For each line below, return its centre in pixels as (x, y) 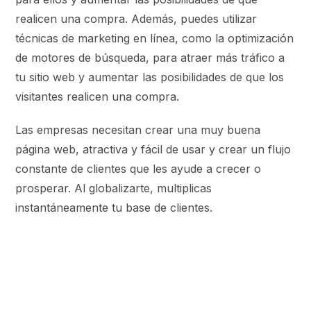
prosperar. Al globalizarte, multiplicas (114, 188)
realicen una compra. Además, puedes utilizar (136, 18)
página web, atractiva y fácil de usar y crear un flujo (153, 149)
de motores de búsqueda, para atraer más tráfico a (150, 57)
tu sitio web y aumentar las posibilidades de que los (150, 77)
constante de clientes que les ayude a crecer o (138, 168)
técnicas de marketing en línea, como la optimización (155, 38)
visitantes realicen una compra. (98, 96)
